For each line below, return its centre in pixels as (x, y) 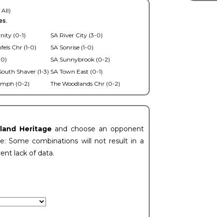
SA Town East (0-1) (76, 71)
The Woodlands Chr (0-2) (85, 84)
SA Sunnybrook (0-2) (80, 59)
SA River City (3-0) (76, 35)
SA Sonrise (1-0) (72, 47)
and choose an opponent (99, 129)
